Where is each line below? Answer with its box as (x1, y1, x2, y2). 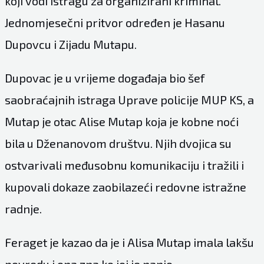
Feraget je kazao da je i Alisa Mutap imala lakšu (4, 235, 254, 249)
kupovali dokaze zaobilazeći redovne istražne (4, 179, 246, 194)
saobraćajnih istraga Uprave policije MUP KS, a (4, 92, 254, 107)
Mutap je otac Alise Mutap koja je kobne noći (4, 114, 239, 128)
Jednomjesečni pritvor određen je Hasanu (4, 15, 225, 29)
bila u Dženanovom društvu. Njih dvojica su (4, 136, 232, 150)
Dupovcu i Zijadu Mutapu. (4, 37, 137, 51)
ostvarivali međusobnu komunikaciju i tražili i (4, 157, 244, 172)
